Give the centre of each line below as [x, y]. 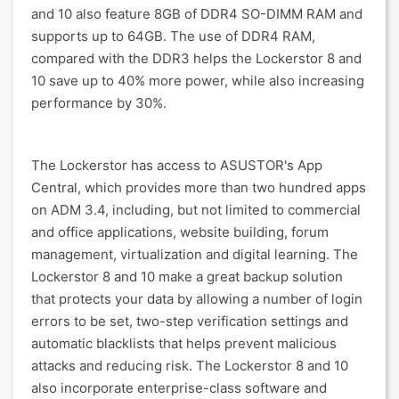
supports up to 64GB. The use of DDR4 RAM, [173, 36]
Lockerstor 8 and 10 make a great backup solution [187, 277]
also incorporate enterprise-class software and [179, 388]
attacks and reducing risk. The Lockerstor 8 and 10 [190, 366]
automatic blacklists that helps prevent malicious [184, 343]
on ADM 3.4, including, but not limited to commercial [196, 210]
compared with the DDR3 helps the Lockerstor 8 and [196, 58]
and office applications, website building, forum [180, 232]
